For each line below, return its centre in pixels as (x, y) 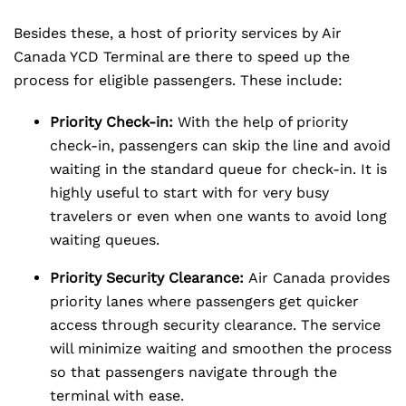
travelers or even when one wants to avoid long (218, 216)
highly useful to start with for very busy (189, 193)
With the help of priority (261, 122)
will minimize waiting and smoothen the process (221, 348)
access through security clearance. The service (215, 325)
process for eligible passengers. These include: (178, 80)
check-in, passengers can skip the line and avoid (220, 145)
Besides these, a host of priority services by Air (178, 33)
